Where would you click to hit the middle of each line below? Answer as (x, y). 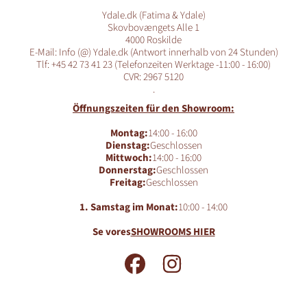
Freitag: (127, 182)
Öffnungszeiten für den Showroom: (153, 108)
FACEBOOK (164, 258)
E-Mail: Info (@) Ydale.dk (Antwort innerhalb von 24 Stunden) (153, 52)
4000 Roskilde (153, 40)
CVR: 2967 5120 (153, 77)
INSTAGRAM (203, 258)
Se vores (111, 232)
